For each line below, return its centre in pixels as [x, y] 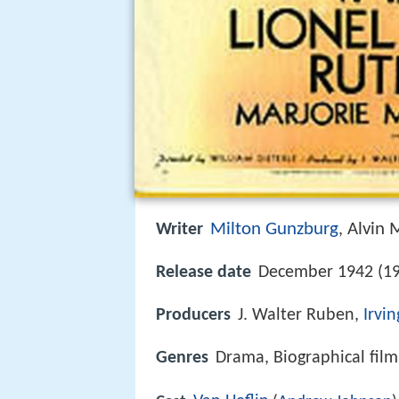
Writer [179, 230]
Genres [182, 358]
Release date [204, 273]
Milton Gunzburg [274, 229]
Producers [193, 316]
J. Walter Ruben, [301, 316]
